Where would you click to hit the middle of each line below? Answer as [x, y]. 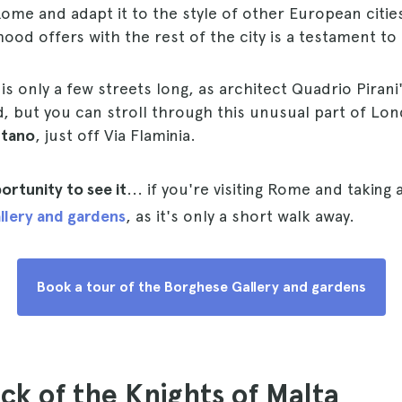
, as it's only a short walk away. [240, 216]
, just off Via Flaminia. [115, 135]
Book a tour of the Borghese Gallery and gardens [201, 287]
